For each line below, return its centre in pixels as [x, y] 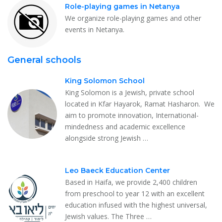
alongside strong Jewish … [107, 138]
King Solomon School [105, 81]
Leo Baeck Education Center [117, 170]
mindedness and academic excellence [125, 126]
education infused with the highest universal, [136, 205]
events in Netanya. [95, 29]
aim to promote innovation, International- [132, 115]
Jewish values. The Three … [108, 216]
